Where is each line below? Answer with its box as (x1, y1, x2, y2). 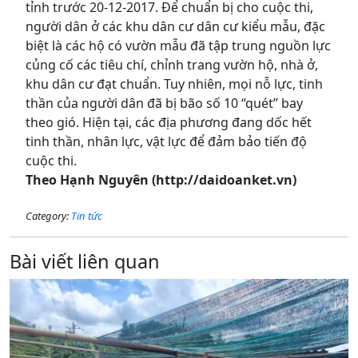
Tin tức (71, 209, 102, 223)
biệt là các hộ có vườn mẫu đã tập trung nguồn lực (26, 37, 331, 54)
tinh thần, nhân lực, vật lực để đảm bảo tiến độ (26, 133, 307, 150)
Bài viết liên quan (10, 249, 160, 274)
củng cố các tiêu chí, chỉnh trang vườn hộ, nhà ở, (26, 56, 318, 74)
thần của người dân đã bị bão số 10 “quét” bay (26, 94, 303, 112)
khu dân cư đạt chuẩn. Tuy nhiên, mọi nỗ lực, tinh (26, 75, 323, 93)
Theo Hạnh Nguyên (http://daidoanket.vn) (26, 171, 296, 189)
